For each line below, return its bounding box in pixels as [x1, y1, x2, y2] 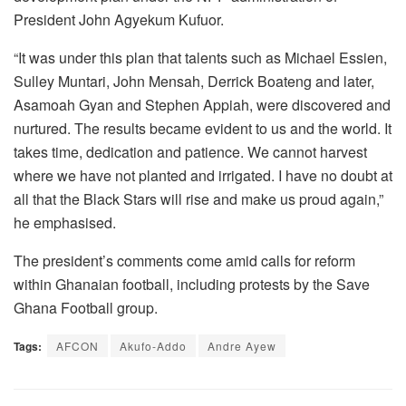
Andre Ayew [208, 337, 276, 353]
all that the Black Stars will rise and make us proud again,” [14, 188, 383, 209]
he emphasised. [14, 211, 116, 233]
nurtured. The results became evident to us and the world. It [14, 117, 391, 139]
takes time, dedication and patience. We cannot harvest [14, 140, 367, 162]
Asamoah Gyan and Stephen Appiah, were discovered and [14, 93, 391, 115]
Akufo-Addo [120, 337, 187, 353]
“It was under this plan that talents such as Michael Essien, [14, 46, 387, 68]
